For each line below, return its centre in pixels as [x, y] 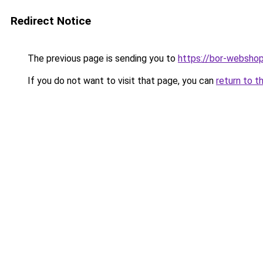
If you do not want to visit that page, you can [121, 81]
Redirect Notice [51, 21]
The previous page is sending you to [102, 58]
